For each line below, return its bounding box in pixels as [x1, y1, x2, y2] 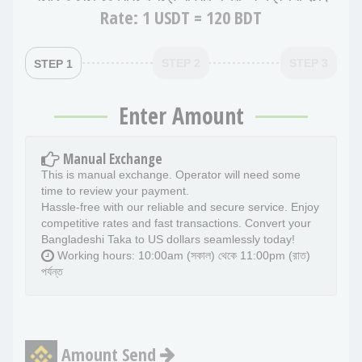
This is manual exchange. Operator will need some [41, 168, 301, 182]
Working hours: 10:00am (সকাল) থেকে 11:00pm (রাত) [54, 249, 310, 263]
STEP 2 [162, 56, 200, 69]
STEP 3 [289, 56, 328, 69]
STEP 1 [34, 57, 73, 70]
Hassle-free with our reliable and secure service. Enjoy [41, 200, 319, 214]
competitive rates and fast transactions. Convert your [41, 217, 311, 230]
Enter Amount [107, 99, 255, 131]
